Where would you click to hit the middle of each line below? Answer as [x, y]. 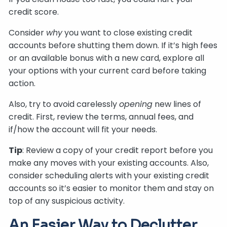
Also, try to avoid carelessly [64, 104]
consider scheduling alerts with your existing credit [109, 175]
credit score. [34, 12]
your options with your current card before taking [108, 70]
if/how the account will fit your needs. [83, 129]
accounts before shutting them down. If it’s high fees [113, 45]
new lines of [177, 104]
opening [136, 104]
